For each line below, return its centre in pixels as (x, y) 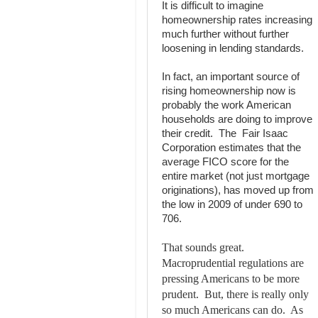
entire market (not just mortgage (236, 176)
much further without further (225, 34)
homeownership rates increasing (237, 20)
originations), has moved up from (238, 191)
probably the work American (226, 105)
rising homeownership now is (229, 91)
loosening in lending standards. (233, 49)
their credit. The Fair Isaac (225, 134)
